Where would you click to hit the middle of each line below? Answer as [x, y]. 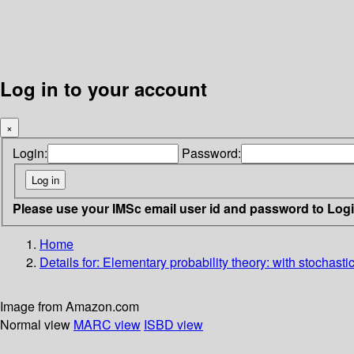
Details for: [71, 262]
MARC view [107, 324]
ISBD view [173, 324]
